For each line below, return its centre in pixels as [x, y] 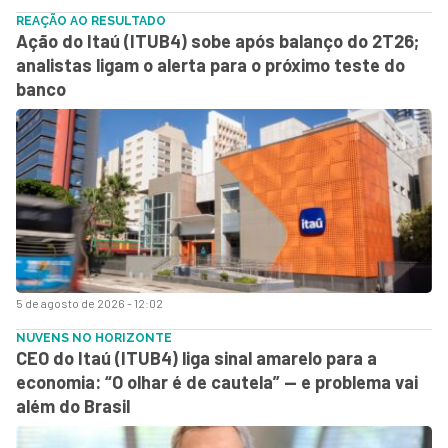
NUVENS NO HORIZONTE [94, 338]
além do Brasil [73, 406]
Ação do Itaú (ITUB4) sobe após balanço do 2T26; [217, 41]
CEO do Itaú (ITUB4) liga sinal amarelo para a [196, 358]
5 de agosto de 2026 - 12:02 [89, 303]
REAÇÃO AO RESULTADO [91, 21]
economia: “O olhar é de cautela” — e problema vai [217, 382]
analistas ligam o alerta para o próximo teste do [210, 65]
